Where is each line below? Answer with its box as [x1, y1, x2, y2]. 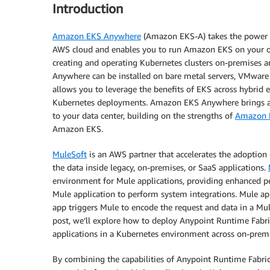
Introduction [52, 1, 123, 17]
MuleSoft [52, 148, 87, 159]
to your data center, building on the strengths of [52, 110, 235, 121]
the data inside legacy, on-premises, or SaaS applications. [52, 162, 268, 172]
